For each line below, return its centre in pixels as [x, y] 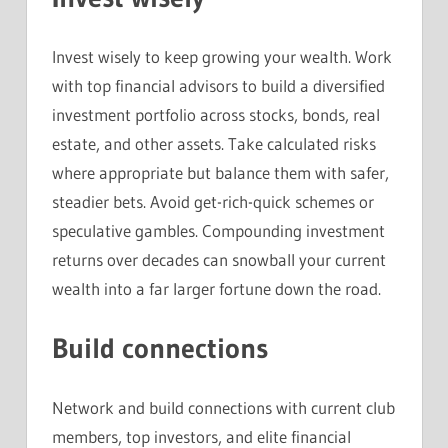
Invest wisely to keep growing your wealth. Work [222, 57]
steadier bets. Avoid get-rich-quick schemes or [213, 202]
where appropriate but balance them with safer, [220, 173]
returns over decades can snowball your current [219, 260]
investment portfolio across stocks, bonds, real [216, 115]
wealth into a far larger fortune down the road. [223, 289]
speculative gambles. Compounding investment [218, 231]
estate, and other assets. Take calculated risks [214, 144]
